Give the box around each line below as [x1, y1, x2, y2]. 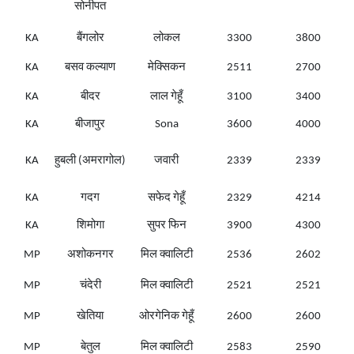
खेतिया [77, 311, 104, 323]
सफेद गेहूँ [148, 192, 185, 205]
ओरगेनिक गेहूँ [139, 311, 194, 323]
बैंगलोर [76, 32, 104, 45]
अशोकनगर [66, 249, 114, 262]
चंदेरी [79, 280, 101, 292]
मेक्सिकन [147, 62, 186, 74]
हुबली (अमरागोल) [55, 155, 126, 168]
